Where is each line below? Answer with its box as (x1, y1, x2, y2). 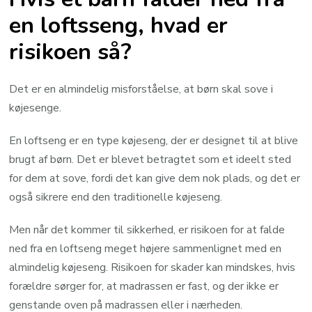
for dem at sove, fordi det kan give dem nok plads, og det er (9, 171, 301, 187)
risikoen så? (9, 36, 132, 67)
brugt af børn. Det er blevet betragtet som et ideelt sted (9, 152, 292, 168)
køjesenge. (9, 100, 62, 116)
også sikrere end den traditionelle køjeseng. (9, 189, 223, 205)
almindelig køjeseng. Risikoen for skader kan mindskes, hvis (9, 260, 296, 276)
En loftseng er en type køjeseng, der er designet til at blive (9, 133, 299, 149)
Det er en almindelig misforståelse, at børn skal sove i (9, 81, 274, 97)
